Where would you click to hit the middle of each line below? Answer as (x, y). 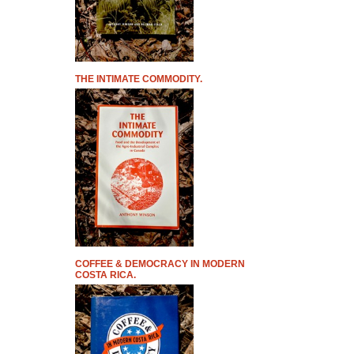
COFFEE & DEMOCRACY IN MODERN (160, 264)
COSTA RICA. (105, 275)
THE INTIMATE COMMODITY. (138, 79)
